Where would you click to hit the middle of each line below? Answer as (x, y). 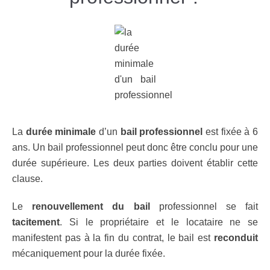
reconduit (236, 238)
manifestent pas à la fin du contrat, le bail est (113, 238)
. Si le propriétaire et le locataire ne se (159, 222)
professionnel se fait (204, 206)
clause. (27, 179)
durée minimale (61, 132)
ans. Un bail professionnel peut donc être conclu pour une (135, 147)
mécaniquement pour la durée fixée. (89, 253)
